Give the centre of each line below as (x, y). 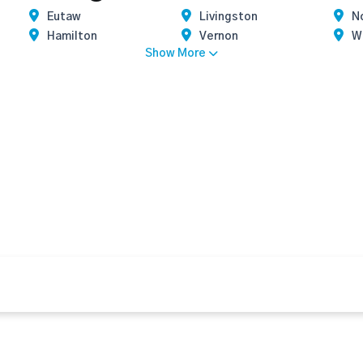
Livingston (228, 17)
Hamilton (73, 36)
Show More (175, 53)
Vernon (219, 36)
